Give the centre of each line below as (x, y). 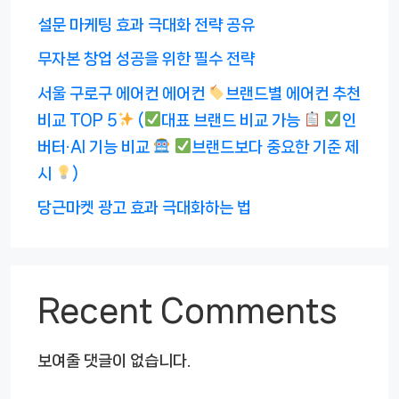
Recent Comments (187, 311)
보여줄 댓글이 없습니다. (114, 361)
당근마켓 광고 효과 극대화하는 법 (144, 208)
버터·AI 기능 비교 (95, 147)
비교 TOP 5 (77, 120)
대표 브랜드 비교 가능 (232, 120)
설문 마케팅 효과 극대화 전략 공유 (146, 24)
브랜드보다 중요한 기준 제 (275, 147)
